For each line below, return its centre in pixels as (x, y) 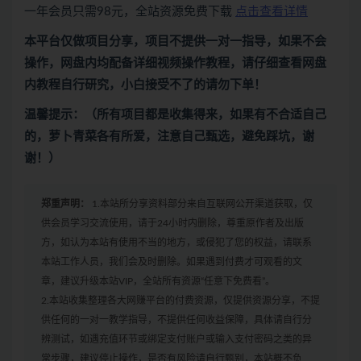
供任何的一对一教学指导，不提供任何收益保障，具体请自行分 (176, 320)
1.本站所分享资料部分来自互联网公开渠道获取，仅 (201, 204)
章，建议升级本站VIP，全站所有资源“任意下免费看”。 (158, 281)
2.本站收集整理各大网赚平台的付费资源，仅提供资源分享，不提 (180, 301)
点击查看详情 (272, 12)
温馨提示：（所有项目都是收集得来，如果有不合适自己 (175, 115)
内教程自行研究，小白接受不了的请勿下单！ (145, 85)
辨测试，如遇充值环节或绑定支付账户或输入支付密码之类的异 (176, 339)
